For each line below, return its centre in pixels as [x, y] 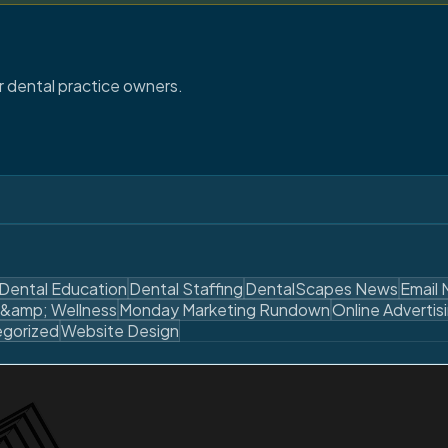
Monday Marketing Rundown [224, 309]
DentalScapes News [321, 288]
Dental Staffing [186, 288]
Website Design [120, 330]
